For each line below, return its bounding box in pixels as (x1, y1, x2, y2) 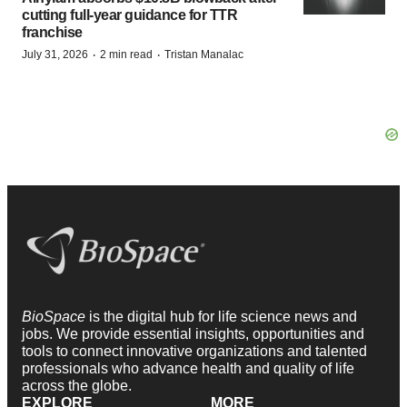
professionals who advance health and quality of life (22, 361, 354, 377)
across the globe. (22, 378, 132, 394)
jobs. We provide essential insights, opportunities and (22, 326, 364, 342)
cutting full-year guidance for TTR (22, 7, 237, 24)
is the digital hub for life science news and (89, 309, 357, 325)
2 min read (100, 48, 153, 62)
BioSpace (22, 309, 89, 325)
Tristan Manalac (164, 48, 243, 62)
